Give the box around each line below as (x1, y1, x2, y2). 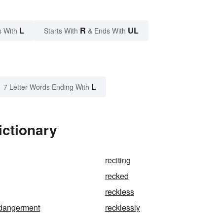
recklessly (105, 202, 140, 214)
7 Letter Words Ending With (3, 82, 89, 92)
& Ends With (86, 26, 128, 36)
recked (105, 170, 129, 182)
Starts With (44, 26, 80, 36)
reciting (105, 154, 131, 166)
